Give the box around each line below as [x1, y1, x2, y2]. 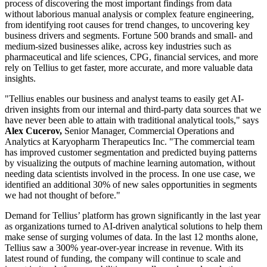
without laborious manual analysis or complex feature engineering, [5, 8, 254, 19]
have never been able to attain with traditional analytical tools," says [5, 114, 259, 125]
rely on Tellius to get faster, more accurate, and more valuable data [5, 62, 253, 73]
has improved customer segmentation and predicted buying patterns [5, 147, 257, 157]
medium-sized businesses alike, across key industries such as [5, 41, 231, 51]
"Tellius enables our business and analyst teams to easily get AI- [5, 93, 244, 104]
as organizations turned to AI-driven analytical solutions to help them [5, 221, 262, 231]
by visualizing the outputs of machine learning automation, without [5, 157, 255, 168]
